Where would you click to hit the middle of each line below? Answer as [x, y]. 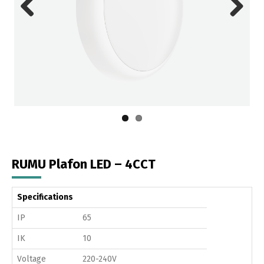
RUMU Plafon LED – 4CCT [84, 164]
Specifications [45, 197]
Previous [37, 25]
